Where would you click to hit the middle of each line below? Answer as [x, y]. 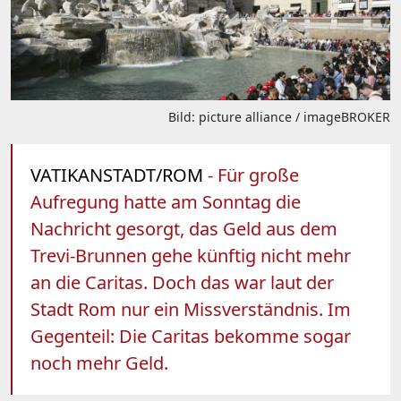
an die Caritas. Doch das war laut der [182, 282]
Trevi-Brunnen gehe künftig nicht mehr [191, 255]
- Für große [251, 175]
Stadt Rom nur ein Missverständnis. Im [191, 309]
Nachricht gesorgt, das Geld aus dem [184, 228]
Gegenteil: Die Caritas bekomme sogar [191, 336]
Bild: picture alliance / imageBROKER [279, 116]
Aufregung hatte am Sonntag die [166, 201]
